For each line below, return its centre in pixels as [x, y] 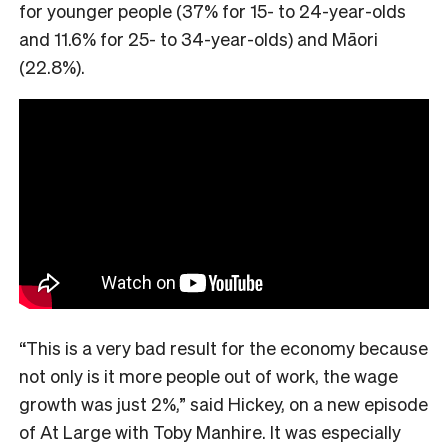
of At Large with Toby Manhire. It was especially [210, 431]
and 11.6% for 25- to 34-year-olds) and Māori [198, 38]
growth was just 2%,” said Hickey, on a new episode [223, 403]
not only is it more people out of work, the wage [208, 375]
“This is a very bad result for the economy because [223, 347]
